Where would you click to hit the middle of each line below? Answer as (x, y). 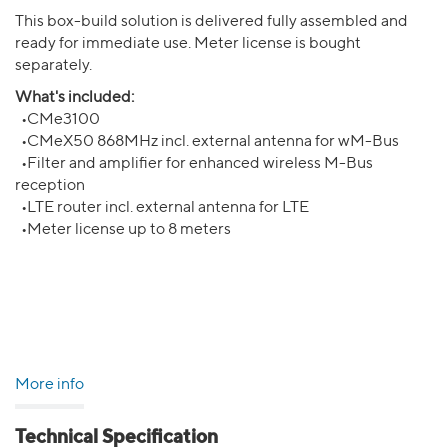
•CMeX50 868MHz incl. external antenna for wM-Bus (207, 142)
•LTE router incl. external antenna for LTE (162, 208)
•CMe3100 (57, 120)
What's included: (74, 98)
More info (49, 385)
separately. (53, 66)
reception (50, 186)
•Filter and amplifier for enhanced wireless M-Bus (194, 164)
